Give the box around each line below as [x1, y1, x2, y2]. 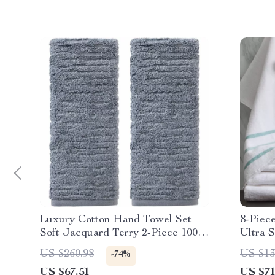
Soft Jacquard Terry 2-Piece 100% [40, 228, 207, 239]
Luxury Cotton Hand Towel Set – [40, 214, 200, 225]
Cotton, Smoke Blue [40, 241, 134, 252]
